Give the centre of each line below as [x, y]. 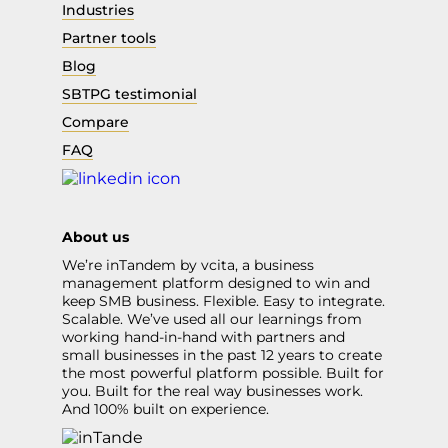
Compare [95, 122]
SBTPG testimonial [129, 94]
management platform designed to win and [216, 283]
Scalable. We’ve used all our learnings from [212, 319]
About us [95, 237]
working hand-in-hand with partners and [203, 337]
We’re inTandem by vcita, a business [188, 265]
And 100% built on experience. [165, 409]
